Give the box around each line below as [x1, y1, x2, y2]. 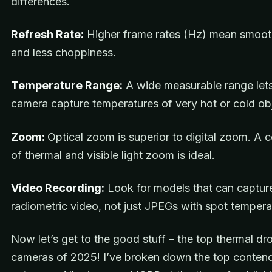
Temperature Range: [11, 79, 123, 92]
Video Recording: [11, 181, 104, 194]
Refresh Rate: [11, 27, 84, 41]
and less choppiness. [11, 46, 116, 59]
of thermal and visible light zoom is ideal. [11, 148, 215, 161]
